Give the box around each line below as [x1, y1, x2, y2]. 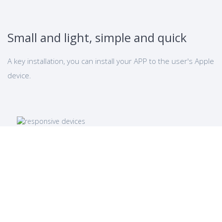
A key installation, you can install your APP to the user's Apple [7, 56, 214, 66]
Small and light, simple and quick [7, 29, 187, 46]
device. [7, 70, 31, 80]
